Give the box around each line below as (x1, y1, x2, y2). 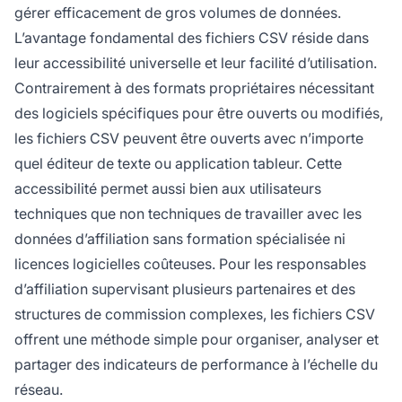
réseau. (14, 380, 63, 398)
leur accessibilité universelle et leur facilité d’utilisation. (14, 53, 377, 72)
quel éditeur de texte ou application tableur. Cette (14, 153, 342, 172)
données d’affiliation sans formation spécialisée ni (14, 229, 345, 248)
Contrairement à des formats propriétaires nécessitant (14, 78, 374, 97)
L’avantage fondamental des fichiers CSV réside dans (14, 28, 369, 47)
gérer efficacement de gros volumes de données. (14, 3, 341, 22)
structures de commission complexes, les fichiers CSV (14, 304, 375, 323)
